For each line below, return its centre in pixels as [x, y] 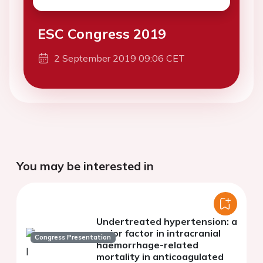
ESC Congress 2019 [102, 34]
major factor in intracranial [159, 233]
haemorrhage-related [147, 245]
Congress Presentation [73, 237]
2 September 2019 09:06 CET [119, 58]
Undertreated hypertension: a [167, 222]
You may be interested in [85, 166]
